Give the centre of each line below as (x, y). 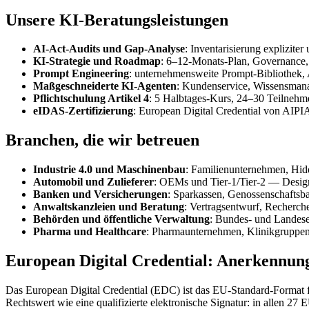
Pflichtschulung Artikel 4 (91, 99)
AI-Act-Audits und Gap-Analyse (109, 49)
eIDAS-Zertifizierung (83, 111)
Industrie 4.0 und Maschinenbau (109, 170)
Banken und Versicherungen (100, 195)
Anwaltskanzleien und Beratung (109, 207)
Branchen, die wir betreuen (102, 140)
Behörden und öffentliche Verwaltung (121, 219)
